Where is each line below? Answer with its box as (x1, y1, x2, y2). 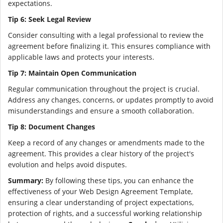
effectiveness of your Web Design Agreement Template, (8, 186, 193, 196)
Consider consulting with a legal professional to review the (8, 30, 204, 40)
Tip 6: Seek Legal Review (8, 14, 91, 24)
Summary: (8, 175, 43, 185)
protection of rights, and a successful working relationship (8, 208, 202, 218)
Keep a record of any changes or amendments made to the (8, 137, 205, 147)
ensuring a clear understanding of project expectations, (8, 197, 194, 207)
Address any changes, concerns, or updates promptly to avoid (8, 95, 214, 105)
